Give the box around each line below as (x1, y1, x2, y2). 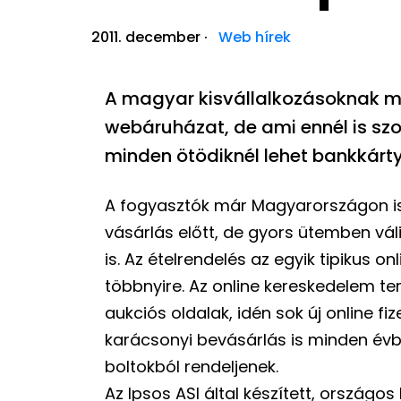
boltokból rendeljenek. (105, 355, 278, 378)
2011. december (91, 27, 200, 47)
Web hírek (218, 27, 291, 47)
